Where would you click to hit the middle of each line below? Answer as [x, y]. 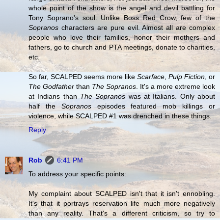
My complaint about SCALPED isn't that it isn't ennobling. [122, 193]
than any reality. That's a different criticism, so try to [122, 213]
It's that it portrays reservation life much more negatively [122, 203]
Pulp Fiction [187, 76]
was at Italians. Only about [170, 96]
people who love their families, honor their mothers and [122, 37]
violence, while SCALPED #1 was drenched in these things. [120, 116]
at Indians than [54, 96]
